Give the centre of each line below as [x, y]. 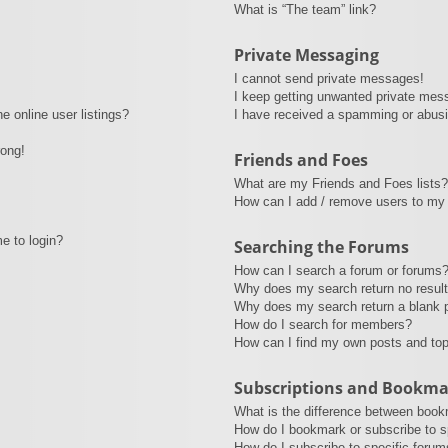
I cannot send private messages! [328, 78]
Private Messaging [306, 54]
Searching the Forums [321, 246]
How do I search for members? [322, 324]
